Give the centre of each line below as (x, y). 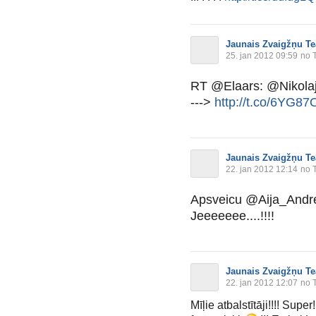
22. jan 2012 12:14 (262, 169)
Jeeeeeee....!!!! (232, 215)
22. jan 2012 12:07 (262, 282)
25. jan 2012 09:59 (262, 55)
